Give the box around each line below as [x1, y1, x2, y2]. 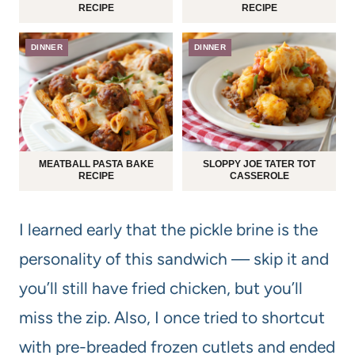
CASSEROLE [229, 170, 289, 181]
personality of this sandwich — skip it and [19, 248, 329, 269]
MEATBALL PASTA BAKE [38, 158, 154, 170]
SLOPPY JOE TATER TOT [203, 158, 315, 170]
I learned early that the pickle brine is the [19, 219, 318, 239]
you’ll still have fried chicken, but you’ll [19, 277, 303, 298]
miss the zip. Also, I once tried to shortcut [19, 307, 325, 327]
